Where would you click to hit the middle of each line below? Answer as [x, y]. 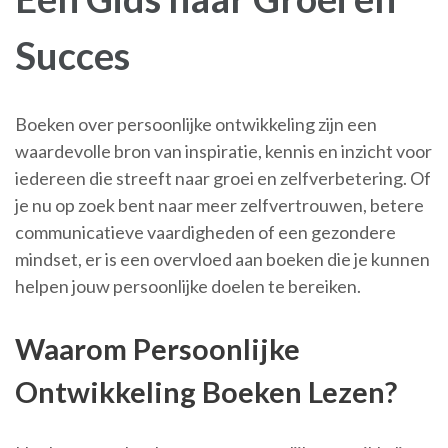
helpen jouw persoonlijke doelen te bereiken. [188, 286]
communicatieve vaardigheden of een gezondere [205, 232]
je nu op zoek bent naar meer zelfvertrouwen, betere [219, 205]
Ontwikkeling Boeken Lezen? [206, 391]
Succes [72, 55]
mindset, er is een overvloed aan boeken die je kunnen [222, 259]
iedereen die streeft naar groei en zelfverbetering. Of [223, 178]
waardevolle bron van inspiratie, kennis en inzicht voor [223, 151]
